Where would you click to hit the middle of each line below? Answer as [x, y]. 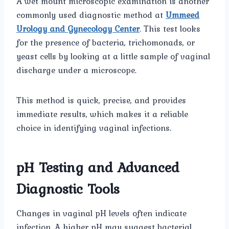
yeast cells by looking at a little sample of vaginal [113, 56]
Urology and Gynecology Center [78, 29]
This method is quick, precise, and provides [101, 100]
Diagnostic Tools [68, 189]
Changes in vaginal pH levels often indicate [101, 213]
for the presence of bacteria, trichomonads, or [106, 43]
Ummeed [182, 15]
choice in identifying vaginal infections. [94, 128]
